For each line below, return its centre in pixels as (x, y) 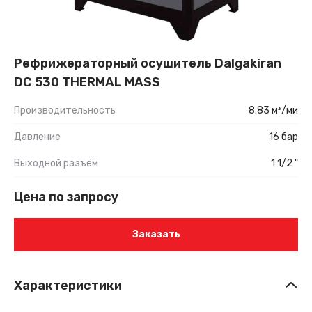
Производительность (65, 110)
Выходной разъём (56, 163)
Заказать (156, 235)
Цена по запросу (66, 197)
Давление (37, 136)
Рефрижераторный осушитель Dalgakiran (148, 63)
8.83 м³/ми (273, 110)
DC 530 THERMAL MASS (87, 82)
